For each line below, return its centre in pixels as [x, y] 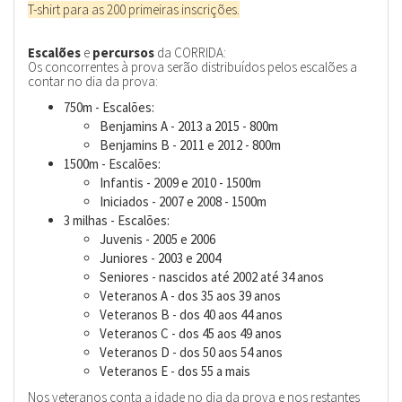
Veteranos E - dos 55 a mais [175, 371]
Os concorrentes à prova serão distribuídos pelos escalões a [192, 66]
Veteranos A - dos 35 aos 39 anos [190, 296]
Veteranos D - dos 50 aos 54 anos [191, 353]
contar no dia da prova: [93, 81]
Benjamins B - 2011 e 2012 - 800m [190, 145]
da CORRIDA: [190, 52]
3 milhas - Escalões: [117, 221]
